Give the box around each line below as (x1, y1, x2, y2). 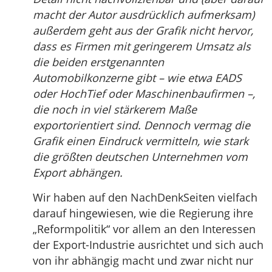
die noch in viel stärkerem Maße (33, 101, 197, 117)
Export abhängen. (33, 165, 123, 180)
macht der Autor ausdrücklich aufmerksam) (33, 7, 254, 22)
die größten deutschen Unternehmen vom (33, 149, 248, 164)
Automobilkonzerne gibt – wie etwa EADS (33, 70, 242, 85)
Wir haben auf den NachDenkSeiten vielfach (33, 189, 257, 205)
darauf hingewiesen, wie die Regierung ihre (33, 205, 253, 220)
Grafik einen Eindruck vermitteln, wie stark (33, 133, 248, 148)
